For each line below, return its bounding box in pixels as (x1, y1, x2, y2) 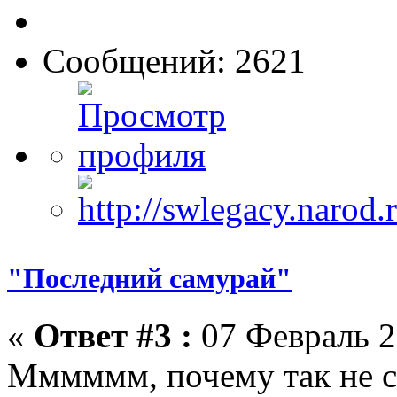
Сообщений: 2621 (43, 42, 306, 81)
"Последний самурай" (7, 262, 292, 295)
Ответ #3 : (34, 315, 192, 354)
